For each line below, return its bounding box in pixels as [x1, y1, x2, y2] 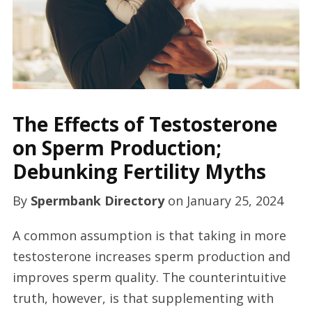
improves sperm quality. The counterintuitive [12, 269, 286, 286]
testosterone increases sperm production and [12, 248, 290, 265]
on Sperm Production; [12, 134, 221, 162]
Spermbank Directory [30, 192, 164, 210]
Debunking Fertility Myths [12, 158, 266, 185]
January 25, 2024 [186, 192, 283, 210]
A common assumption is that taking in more [12, 227, 286, 244]
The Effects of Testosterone [12, 111, 277, 138]
